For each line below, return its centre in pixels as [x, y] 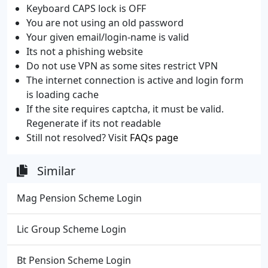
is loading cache [63, 95]
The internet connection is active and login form [135, 80]
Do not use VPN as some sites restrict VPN [122, 66]
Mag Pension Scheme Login [79, 198]
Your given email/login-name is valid [108, 37]
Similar [56, 171]
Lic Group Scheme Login [71, 229]
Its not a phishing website [85, 51]
